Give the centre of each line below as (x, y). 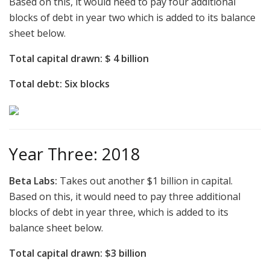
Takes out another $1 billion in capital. (145, 181)
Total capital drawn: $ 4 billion (79, 58)
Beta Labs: (33, 181)
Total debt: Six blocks (59, 83)
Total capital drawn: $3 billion (78, 253)
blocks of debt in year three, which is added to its (119, 212)
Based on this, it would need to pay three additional (125, 197)
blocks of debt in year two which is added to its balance (132, 17)
